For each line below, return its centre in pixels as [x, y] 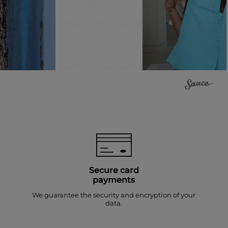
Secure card [114, 170]
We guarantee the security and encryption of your [114, 195]
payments [114, 180]
